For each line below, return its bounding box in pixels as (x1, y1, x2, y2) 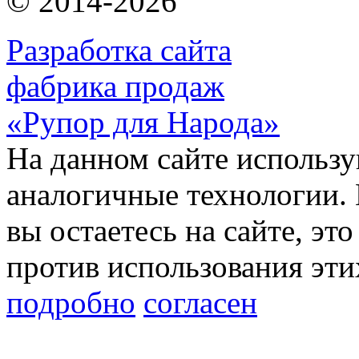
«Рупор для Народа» (6, 105, 280, 140)
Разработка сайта (6, 33, 232, 68)
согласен (143, 285, 257, 321)
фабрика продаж (6, 69, 224, 104)
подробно (6, 285, 135, 321)
